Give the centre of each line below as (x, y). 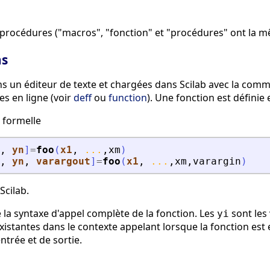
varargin (217, 162)
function (128, 98)
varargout (63, 162)
